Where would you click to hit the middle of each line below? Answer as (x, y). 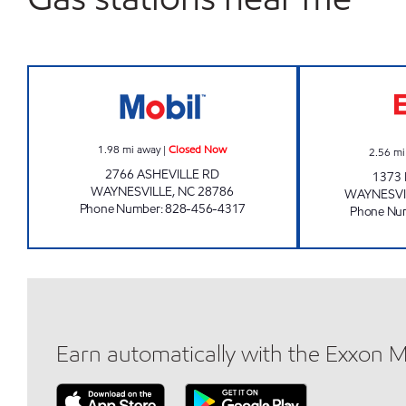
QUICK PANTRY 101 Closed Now (266, 76)
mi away (142, 149)
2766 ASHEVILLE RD (163, 174)
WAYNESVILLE (132, 192)
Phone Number (120, 209)
